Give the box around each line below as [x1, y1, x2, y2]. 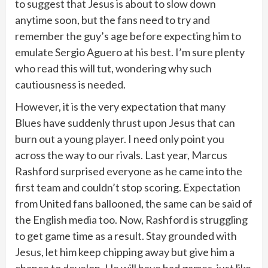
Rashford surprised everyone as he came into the [15, 164, 242, 178]
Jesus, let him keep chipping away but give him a [15, 245, 234, 258]
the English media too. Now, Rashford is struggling [15, 212, 248, 226]
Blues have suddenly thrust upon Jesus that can [15, 115, 235, 129]
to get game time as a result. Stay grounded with [15, 229, 237, 242]
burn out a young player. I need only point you [15, 132, 224, 145]
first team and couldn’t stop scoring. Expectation [15, 180, 240, 194]
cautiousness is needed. [15, 77, 126, 91]
